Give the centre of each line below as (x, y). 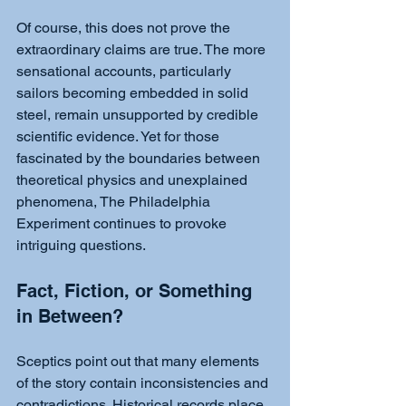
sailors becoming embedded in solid (134, 92)
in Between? (70, 316)
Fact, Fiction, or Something (137, 290)
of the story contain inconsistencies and (144, 382)
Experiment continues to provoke (123, 223)
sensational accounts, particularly (126, 71)
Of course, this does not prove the (125, 27)
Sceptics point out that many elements (140, 361)
